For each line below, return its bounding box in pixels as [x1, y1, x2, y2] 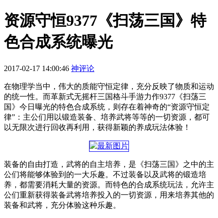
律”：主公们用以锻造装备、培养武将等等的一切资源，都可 [4, 112, 210, 121]
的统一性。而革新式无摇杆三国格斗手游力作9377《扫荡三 [4, 92, 206, 101]
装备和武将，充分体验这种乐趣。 [4, 200, 121, 209]
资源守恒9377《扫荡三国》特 [4, 12, 206, 30]
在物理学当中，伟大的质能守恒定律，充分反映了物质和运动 [4, 82, 214, 91]
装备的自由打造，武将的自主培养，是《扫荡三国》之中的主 [4, 160, 214, 168]
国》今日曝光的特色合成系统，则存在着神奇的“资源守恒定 [4, 102, 210, 111]
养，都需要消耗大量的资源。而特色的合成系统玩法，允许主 [4, 180, 214, 189]
